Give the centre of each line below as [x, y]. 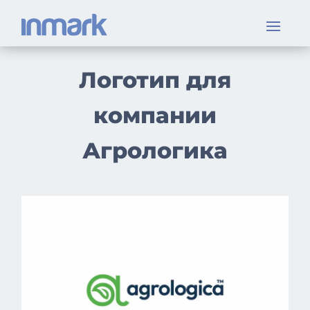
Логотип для [155, 80]
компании [155, 115]
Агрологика [155, 151]
